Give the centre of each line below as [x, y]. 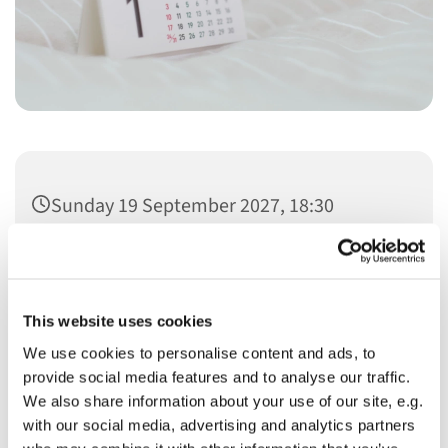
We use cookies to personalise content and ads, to [199, 352]
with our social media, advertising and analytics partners [219, 424]
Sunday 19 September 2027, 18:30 [192, 205]
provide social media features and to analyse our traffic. [217, 376]
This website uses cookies [118, 321]
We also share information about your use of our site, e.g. [223, 400]
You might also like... [224, 366]
